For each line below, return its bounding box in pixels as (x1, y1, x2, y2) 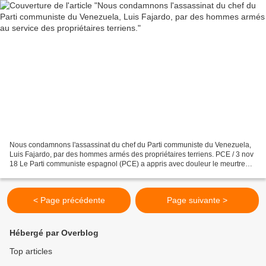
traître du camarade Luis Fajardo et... (9, 169, 128, 178)
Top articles (9, 246, 52, 256)
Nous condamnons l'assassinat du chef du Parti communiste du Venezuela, (9, 140, 251, 149)
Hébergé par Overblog (9, 228, 99, 237)
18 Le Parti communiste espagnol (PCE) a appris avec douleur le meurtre (9, 159, 245, 168)
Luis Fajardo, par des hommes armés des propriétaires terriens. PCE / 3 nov (9, 150, 254, 159)
